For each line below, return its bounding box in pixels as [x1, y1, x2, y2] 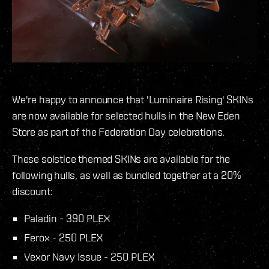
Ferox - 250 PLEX [24, 231, 103, 244]
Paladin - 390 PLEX [24, 211, 110, 225]
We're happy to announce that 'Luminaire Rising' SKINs [12, 92, 253, 106]
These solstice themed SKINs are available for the [12, 152, 231, 165]
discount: [12, 184, 53, 198]
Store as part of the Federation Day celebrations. [12, 125, 225, 138]
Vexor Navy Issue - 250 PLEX [24, 250, 154, 263]
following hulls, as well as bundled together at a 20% [12, 168, 241, 181]
